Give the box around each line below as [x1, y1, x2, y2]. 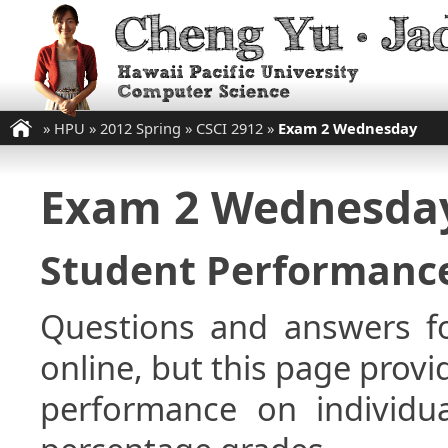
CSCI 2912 [196, 118, 263, 138]
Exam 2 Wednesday [278, 118, 417, 138]
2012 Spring [100, 118, 181, 138]
